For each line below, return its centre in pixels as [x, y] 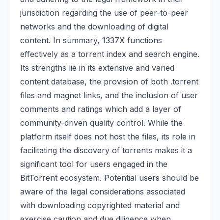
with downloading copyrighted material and [100, 205]
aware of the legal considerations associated [103, 192]
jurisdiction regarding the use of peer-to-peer [104, 13]
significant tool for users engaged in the [94, 164]
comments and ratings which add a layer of [101, 109]
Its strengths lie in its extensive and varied [97, 68]
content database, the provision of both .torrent [109, 82]
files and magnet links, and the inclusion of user [109, 95]
